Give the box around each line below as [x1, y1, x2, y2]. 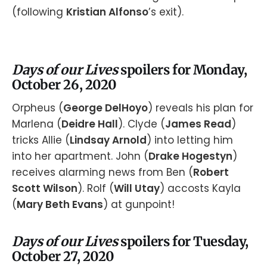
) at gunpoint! [103, 197, 175, 212]
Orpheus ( [12, 101, 63, 116]
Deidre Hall [61, 117, 118, 132]
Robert [193, 165, 229, 180]
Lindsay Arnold [70, 133, 147, 148]
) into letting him [147, 133, 233, 148]
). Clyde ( [118, 117, 165, 132]
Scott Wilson [12, 181, 77, 196]
